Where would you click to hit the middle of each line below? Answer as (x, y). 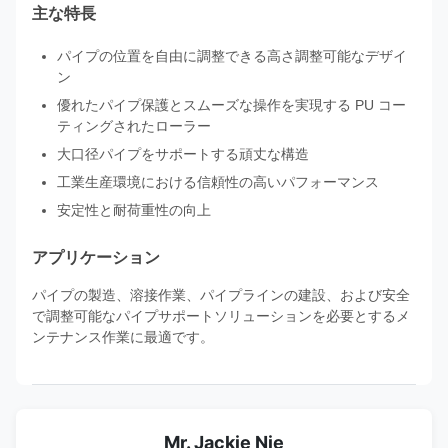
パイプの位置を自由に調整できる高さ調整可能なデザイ (232, 56)
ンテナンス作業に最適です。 (123, 337)
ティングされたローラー (134, 126)
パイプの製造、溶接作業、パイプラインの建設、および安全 (221, 295)
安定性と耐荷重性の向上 (134, 210)
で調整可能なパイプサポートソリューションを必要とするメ (221, 316)
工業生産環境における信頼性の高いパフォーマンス (218, 182)
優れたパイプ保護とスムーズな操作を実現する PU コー (231, 105)
